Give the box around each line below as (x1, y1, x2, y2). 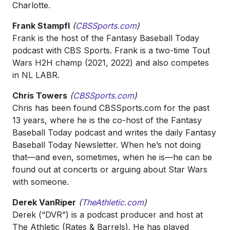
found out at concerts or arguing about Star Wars (12, 164, 207, 175)
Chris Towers (12, 90, 67, 101)
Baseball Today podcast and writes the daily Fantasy (12, 127, 216, 138)
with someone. (12, 177, 69, 187)
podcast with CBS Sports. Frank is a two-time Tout (12, 45, 210, 55)
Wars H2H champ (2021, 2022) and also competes (12, 57, 209, 68)
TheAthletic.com (82, 197, 144, 207)
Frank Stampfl (12, 21, 70, 31)
